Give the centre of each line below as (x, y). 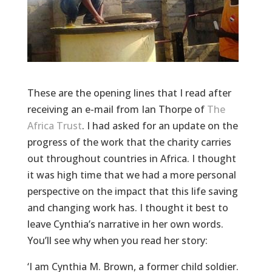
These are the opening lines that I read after (129, 93)
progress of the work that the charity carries (129, 142)
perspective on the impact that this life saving (132, 191)
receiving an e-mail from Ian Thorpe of (117, 109)
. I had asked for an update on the (160, 126)
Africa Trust (54, 126)
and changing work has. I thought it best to (127, 208)
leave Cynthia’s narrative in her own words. (125, 224)
